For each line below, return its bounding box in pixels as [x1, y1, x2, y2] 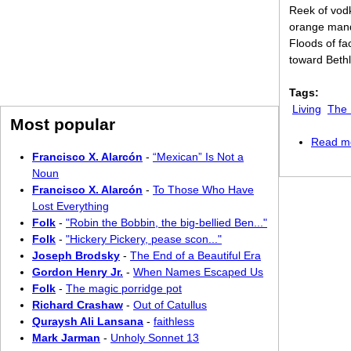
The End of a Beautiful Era [130, 249, 261, 262]
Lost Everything [32, 200, 109, 212]
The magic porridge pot [66, 282, 182, 295]
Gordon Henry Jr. [32, 266, 123, 278]
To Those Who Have [153, 183, 254, 196]
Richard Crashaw [32, 299, 123, 311]
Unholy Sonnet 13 [110, 331, 199, 344]
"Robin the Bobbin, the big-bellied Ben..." [66, 216, 267, 229]
